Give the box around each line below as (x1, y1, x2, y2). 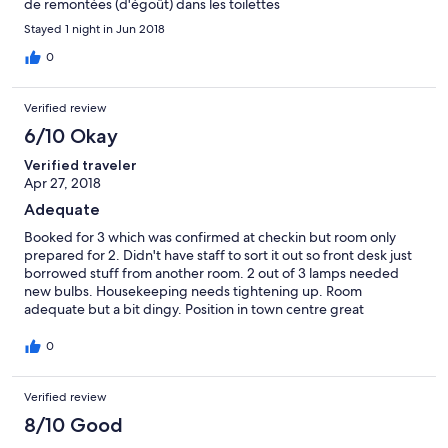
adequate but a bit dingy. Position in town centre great (24, 300, 364, 319)
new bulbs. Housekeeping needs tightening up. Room (24, 282, 362, 301)
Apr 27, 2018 (24, 174, 101, 193)
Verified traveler (24, 156, 137, 175)
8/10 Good (24, 413, 123, 438)
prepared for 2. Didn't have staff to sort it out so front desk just (24, 246, 412, 265)
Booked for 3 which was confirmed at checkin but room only (24, 228, 396, 247)
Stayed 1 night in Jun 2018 (24, 21, 165, 38)
